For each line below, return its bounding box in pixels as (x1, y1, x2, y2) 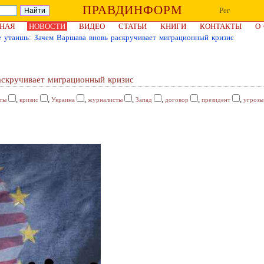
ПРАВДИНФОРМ (82, 3, 183, 17)
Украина (51, 96, 75, 103)
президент (202, 96, 230, 103)
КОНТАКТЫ (200, 22, 242, 31)
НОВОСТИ (29, 22, 65, 31)
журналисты (88, 96, 123, 103)
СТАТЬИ (118, 22, 147, 31)
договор (165, 96, 189, 103)
